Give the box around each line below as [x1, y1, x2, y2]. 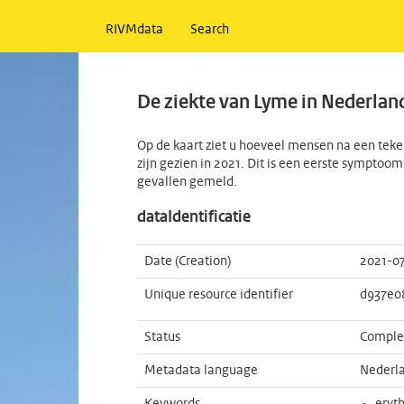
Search [190, 23, 229, 36]
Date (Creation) [144, 255, 231, 268]
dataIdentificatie [137, 209, 251, 226]
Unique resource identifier [144, 289, 293, 301]
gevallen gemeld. [137, 176, 237, 188]
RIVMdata [106, 23, 163, 36]
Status [144, 331, 180, 344]
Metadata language [144, 364, 258, 377]
